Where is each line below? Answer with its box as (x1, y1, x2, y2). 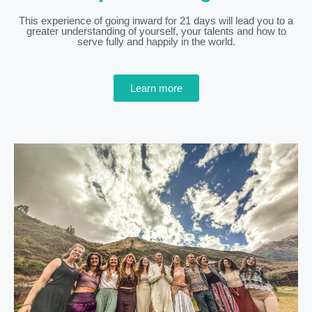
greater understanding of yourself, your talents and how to (26, 25, 286, 38)
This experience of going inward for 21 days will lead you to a (19, 15, 293, 27)
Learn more (130, 82, 182, 95)
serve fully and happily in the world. (77, 36, 235, 48)
